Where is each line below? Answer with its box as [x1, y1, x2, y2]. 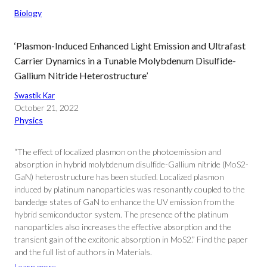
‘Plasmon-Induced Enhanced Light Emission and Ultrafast [14, 40, 246, 51]
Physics [14, 115, 43, 125]
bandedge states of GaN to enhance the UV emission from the [14, 197, 235, 207]
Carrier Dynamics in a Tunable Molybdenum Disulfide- [14, 55, 236, 66]
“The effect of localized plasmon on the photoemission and [14, 147, 221, 157]
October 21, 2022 [14, 103, 79, 113]
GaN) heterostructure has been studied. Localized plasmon [14, 172, 224, 182]
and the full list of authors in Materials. [14, 247, 152, 257]
